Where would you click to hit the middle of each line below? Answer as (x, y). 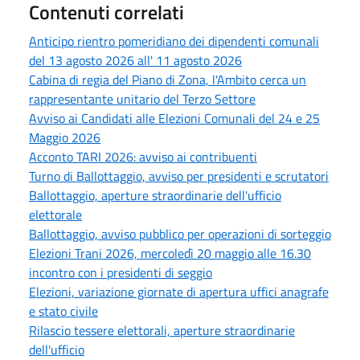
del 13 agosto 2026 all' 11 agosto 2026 (135, 60)
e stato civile (63, 311)
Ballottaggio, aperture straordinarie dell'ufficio (155, 195)
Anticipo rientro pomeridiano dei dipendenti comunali (174, 41)
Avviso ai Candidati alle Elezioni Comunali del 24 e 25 (174, 118)
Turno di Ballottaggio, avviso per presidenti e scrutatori (179, 176)
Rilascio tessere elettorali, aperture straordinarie (162, 330)
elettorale (55, 214)
